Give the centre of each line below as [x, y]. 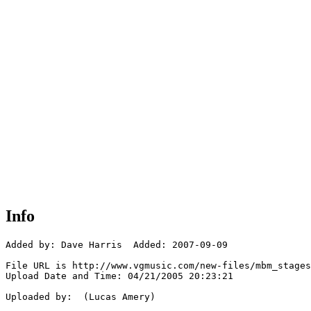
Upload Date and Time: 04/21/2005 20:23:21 [119, 276]
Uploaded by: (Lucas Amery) [81, 297]
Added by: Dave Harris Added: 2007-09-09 [117, 245]
